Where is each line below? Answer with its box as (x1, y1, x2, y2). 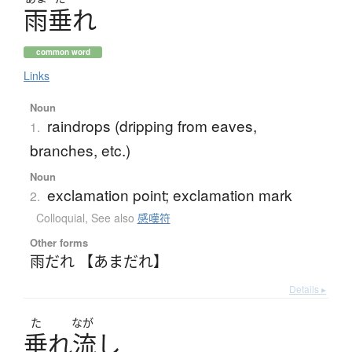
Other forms (29, 235, 88, 251)
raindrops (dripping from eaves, (46, 115, 257, 137)
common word (35, 46, 90, 58)
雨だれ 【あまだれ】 (29, 250, 168, 272)
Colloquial (35, 210, 85, 226)
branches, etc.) (29, 139, 130, 161)
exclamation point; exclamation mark (46, 184, 292, 206)
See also (90, 210, 137, 226)
